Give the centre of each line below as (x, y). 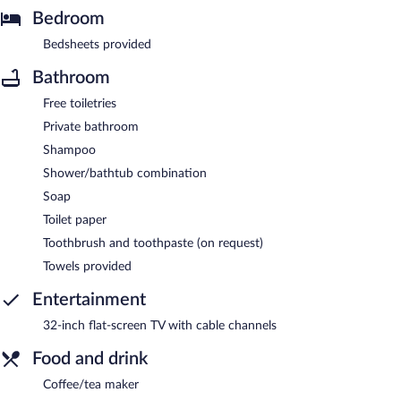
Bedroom (68, 18)
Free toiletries (80, 103)
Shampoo (69, 150)
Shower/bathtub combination (125, 173)
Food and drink (90, 358)
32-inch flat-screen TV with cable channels (160, 325)
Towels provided (87, 266)
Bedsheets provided (97, 44)
